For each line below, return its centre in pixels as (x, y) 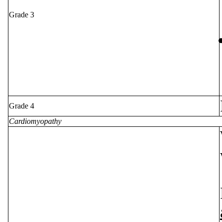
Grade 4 (22, 106)
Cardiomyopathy (35, 121)
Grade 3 (22, 14)
